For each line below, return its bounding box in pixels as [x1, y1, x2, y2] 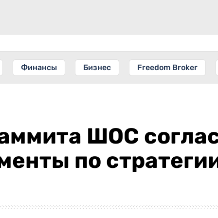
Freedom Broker [137, 63, 198, 72]
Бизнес [83, 63, 111, 72]
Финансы [21, 63, 57, 72]
